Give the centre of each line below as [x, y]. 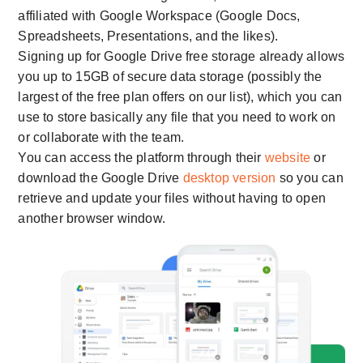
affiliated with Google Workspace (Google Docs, [159, 16]
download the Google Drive [100, 178]
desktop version [229, 178]
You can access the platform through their [141, 158]
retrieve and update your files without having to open [172, 199]
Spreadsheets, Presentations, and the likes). [148, 36]
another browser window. [92, 219]
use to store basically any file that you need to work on [177, 117]
